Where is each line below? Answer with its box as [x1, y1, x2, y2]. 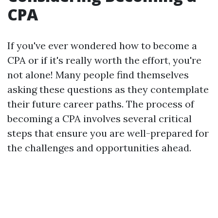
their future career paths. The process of [7, 98, 194, 110]
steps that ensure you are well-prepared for [7, 127, 209, 139]
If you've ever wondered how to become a [7, 39, 197, 52]
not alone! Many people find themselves [7, 69, 189, 81]
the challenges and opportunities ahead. [7, 142, 191, 154]
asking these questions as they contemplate [7, 83, 209, 95]
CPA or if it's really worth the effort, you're [7, 54, 201, 66]
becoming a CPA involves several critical [7, 112, 192, 125]
